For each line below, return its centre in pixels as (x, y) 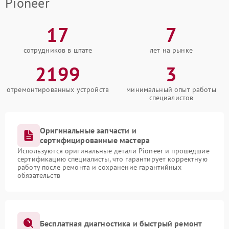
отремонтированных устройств (58, 90)
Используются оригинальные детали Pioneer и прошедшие (113, 151)
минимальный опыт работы (171, 90)
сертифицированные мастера (95, 140)
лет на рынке (171, 50)
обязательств (39, 176)
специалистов (171, 98)
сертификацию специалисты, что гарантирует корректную (112, 159)
